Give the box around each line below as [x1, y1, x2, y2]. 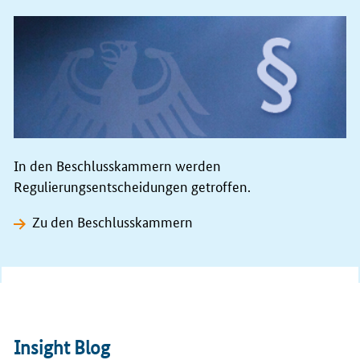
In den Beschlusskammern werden [14, 154, 221, 174]
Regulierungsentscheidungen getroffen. [14, 175, 251, 195]
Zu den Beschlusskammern [32, 211, 194, 231]
